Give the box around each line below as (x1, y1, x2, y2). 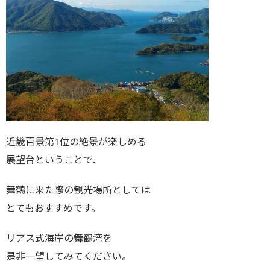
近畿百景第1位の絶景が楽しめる (6, 137, 146, 147)
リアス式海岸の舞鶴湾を (6, 233, 112, 243)
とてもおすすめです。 (6, 203, 101, 213)
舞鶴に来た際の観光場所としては (6, 185, 151, 195)
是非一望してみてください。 (6, 251, 131, 262)
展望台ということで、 (6, 155, 102, 165)
